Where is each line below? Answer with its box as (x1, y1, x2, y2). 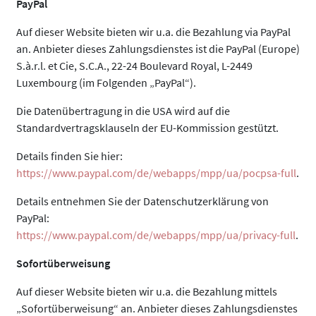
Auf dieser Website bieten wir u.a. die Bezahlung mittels (16, 284, 277, 298)
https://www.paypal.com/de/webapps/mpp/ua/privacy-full (16, 228, 296, 242)
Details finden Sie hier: (16, 149, 123, 163)
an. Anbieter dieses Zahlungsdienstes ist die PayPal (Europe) (16, 42, 300, 56)
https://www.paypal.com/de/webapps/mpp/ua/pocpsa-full (16, 166, 296, 180)
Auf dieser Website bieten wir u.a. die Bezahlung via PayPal (16, 25, 291, 39)
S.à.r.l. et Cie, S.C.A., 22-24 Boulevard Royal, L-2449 (16, 59, 253, 73)
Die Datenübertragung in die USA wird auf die (16, 104, 230, 118)
